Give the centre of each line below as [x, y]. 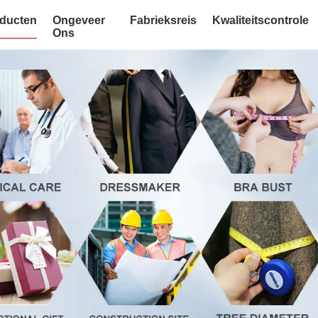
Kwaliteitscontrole [261, 20]
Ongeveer [79, 20]
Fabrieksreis [164, 20]
